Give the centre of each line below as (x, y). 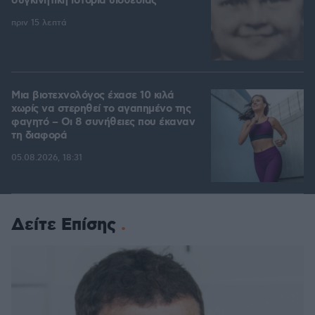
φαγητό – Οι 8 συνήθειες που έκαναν (103, 123)
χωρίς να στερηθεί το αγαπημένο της (101, 109)
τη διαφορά (39, 136)
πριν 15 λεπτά (39, 23)
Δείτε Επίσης (64, 225)
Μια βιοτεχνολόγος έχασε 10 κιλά (93, 96)
